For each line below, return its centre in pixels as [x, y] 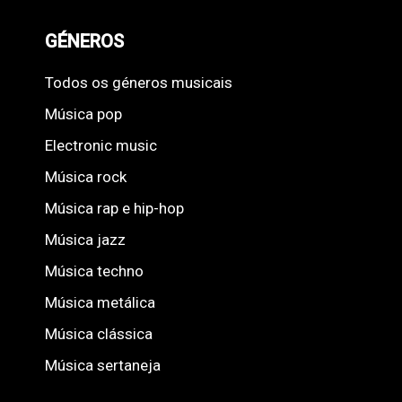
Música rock [86, 177]
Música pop [83, 114]
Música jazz [85, 240]
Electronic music [101, 146]
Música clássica [99, 334]
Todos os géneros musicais [139, 83]
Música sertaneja [103, 366]
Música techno [94, 271]
